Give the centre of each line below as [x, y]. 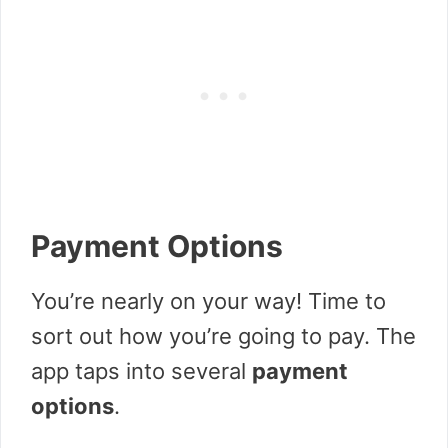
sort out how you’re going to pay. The [223, 336]
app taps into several [141, 371]
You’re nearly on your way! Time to [208, 301]
